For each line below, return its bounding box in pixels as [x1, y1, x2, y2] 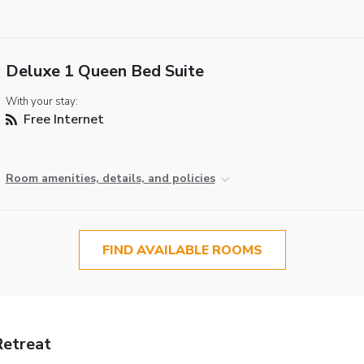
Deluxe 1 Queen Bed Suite [5, 59, 204, 82]
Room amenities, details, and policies [5, 170, 215, 186]
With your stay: [5, 93, 78, 109]
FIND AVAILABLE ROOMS [102, 240, 262, 259]
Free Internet [19, 110, 104, 128]
